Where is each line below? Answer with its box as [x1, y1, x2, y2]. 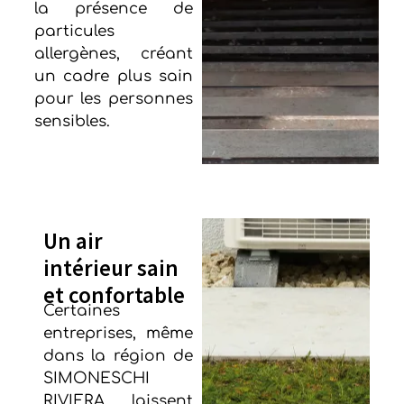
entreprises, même [42, 325, 193, 343]
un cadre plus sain [33, 67, 193, 85]
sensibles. [33, 112, 110, 130]
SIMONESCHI [42, 370, 150, 388]
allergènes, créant [33, 44, 193, 62]
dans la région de [42, 347, 193, 365]
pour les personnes [33, 89, 193, 107]
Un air [42, 226, 103, 256]
